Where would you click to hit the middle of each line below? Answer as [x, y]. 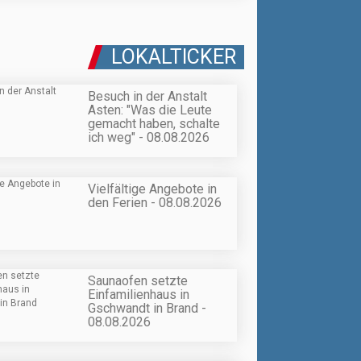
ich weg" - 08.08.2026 [149, 138]
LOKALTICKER [174, 57]
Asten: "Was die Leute [150, 110]
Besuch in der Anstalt [147, 97]
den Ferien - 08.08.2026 [155, 202]
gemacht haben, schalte [154, 124]
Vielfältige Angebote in [152, 189]
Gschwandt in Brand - [147, 308]
